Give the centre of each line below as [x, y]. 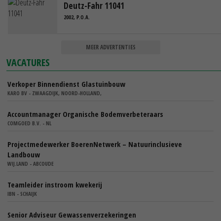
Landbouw [24, 155]
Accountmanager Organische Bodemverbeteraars [85, 114]
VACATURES [28, 63]
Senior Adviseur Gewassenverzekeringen [72, 215]
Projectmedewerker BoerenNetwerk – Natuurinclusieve [95, 144]
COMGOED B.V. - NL [29, 123]
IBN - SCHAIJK [22, 194]
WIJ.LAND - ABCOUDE [31, 164]
